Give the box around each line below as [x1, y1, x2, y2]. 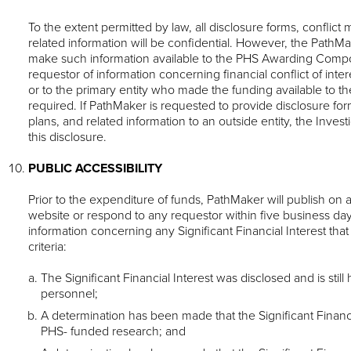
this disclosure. [28, 128, 107, 146]
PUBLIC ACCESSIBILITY [28, 159, 162, 177]
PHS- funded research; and [41, 322, 186, 340]
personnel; [41, 284, 98, 302]
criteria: [28, 237, 67, 255]
